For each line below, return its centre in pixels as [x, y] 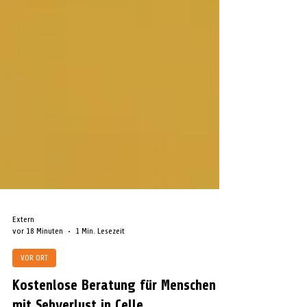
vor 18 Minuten [38, 262]
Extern [23, 250]
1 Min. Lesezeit [100, 262]
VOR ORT [34, 288]
